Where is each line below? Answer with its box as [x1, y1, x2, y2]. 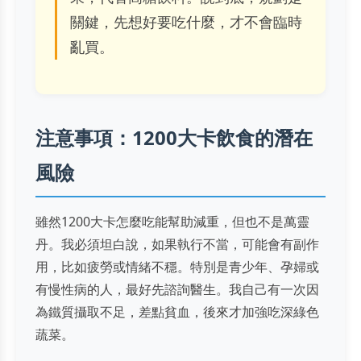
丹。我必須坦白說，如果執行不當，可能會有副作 [35, 235, 319, 254]
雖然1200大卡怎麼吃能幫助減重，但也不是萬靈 [35, 213, 309, 231]
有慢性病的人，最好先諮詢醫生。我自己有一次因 [35, 280, 319, 299]
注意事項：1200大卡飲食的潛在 [35, 124, 313, 151]
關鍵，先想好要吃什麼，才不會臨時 [70, 11, 302, 31]
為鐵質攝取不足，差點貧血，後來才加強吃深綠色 [35, 303, 319, 322]
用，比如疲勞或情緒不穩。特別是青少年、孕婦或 [35, 258, 319, 276]
